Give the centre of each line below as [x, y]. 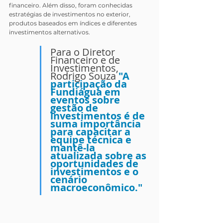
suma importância [97, 124]
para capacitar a [92, 132]
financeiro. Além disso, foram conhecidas [71, 5]
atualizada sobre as [100, 156]
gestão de [75, 108]
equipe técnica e [92, 140]
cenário [70, 180]
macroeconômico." [96, 188]
